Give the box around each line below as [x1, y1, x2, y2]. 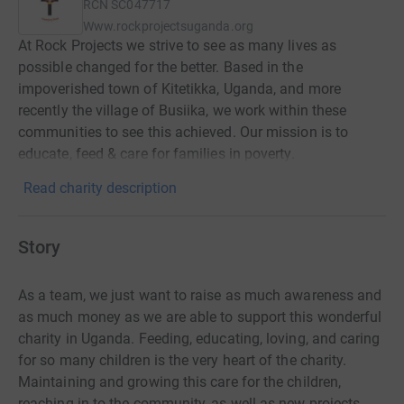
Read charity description [23, 179, 177, 197]
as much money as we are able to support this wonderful [18, 308, 382, 326]
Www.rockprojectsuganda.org [83, 19, 253, 33]
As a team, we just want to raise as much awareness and [18, 287, 382, 304]
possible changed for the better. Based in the [18, 59, 303, 76]
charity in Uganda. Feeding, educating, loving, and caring [18, 330, 381, 347]
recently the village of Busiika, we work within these [18, 102, 347, 119]
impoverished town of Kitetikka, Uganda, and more [18, 80, 341, 97]
